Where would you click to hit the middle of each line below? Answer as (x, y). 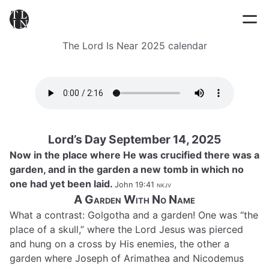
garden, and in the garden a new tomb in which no (127, 169)
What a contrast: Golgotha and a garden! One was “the (134, 215)
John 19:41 (134, 185)
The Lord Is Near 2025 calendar (134, 46)
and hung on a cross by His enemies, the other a (119, 244)
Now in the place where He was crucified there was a (134, 155)
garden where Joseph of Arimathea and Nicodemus (127, 258)
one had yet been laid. (62, 184)
